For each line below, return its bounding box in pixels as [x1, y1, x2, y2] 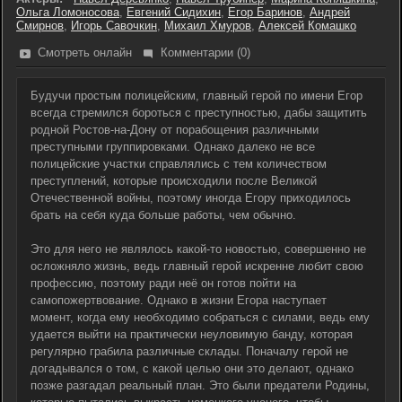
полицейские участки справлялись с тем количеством [31, 157, 327, 170]
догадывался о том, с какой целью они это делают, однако [31, 362, 354, 375]
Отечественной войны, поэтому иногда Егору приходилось [31, 191, 351, 205]
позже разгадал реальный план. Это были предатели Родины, [31, 379, 370, 392]
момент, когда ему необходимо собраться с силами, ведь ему [31, 310, 370, 324]
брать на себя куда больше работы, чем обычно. [31, 208, 296, 222]
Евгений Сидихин [127, 5, 221, 19]
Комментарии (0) [161, 46, 250, 59]
